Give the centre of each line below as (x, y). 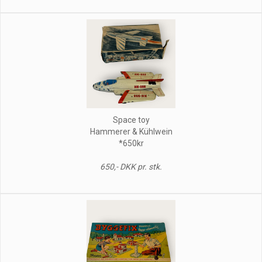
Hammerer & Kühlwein (131, 131)
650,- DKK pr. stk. (131, 166)
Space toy (131, 120)
